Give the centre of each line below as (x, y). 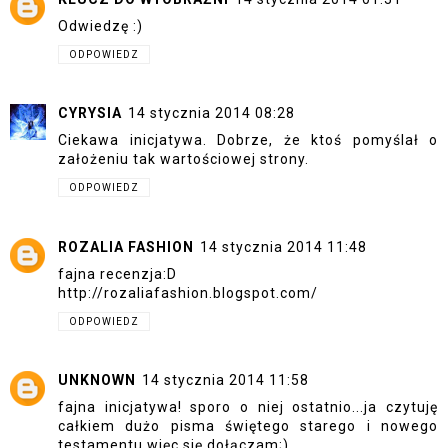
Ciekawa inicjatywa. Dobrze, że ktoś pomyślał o (248, 140)
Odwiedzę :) (100, 25)
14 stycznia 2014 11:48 (283, 246)
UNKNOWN (97, 380)
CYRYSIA (90, 113)
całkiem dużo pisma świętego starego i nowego (248, 426)
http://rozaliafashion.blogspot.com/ (188, 292)
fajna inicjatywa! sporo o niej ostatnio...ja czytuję (248, 407)
